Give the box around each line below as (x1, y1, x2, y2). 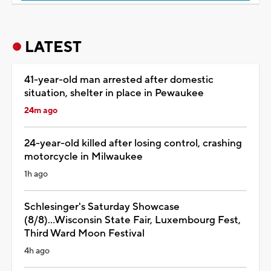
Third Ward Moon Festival (24, 226, 145, 240)
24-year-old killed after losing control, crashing (24, 136, 242, 150)
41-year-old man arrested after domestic (24, 73, 214, 87)
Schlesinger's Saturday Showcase (24, 200, 180, 214)
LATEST (25, 37, 82, 57)
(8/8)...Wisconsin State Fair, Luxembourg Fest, (24, 213, 241, 227)
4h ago (24, 245, 50, 256)
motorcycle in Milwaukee (24, 149, 143, 163)
